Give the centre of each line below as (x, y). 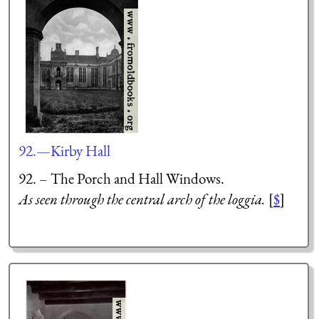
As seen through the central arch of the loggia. (142, 199)
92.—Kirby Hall (64, 150)
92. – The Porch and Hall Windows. (121, 179)
